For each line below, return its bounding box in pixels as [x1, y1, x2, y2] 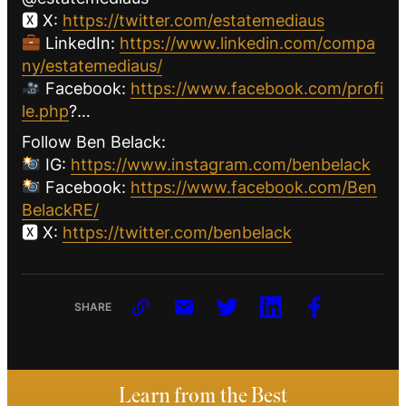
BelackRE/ [22, 199, 99, 219]
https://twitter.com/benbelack [63, 222, 292, 242]
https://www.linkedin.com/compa [119, 33, 375, 53]
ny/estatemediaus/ [22, 55, 162, 75]
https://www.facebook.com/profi [130, 78, 383, 98]
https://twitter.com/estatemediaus [63, 10, 324, 30]
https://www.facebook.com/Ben [130, 177, 377, 197]
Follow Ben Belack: [22, 131, 166, 151]
